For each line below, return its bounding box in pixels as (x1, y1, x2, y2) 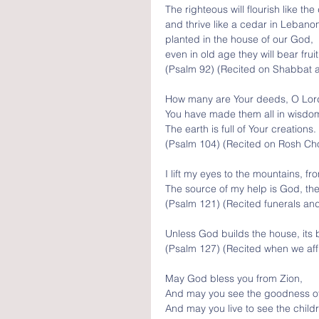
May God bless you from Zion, (165, 272, 305, 285)
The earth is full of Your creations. (165, 122, 316, 135)
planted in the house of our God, (165, 33, 316, 46)
